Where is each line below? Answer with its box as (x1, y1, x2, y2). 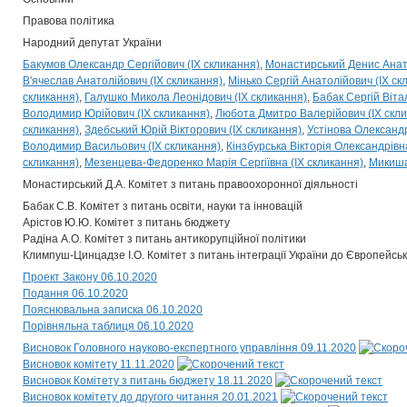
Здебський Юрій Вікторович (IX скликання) (84, 124, 302, 136)
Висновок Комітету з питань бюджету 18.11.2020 (23, 374, 273, 387)
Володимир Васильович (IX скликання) (23, 140, 221, 153)
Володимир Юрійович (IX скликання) (23, 107, 210, 120)
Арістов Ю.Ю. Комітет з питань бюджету (23, 216, 230, 229)
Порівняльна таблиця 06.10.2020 (23, 320, 194, 333)
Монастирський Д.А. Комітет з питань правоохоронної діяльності (23, 178, 358, 191)
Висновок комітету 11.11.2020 (23, 358, 174, 371)
